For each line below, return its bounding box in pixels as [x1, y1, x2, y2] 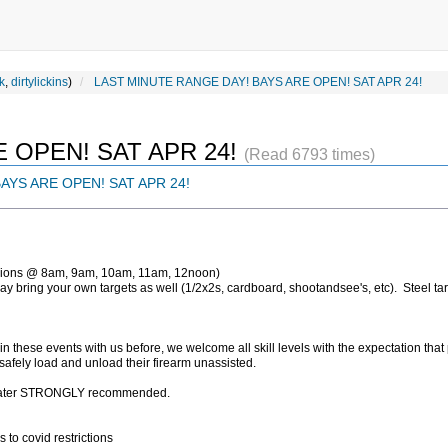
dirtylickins [11, 75, 68, 89]
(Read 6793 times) [244, 146, 375, 164]
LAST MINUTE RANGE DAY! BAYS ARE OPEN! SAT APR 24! [94, 75, 422, 89]
